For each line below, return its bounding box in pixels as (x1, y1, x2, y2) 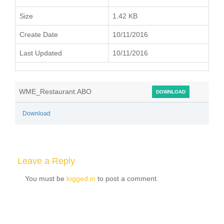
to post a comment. (95, 174, 158, 182)
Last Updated (19, 49, 62, 57)
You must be (25, 174, 66, 182)
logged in (66, 174, 95, 182)
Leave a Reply (17, 156, 75, 166)
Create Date (19, 30, 58, 38)
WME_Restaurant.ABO (19, 87, 91, 95)
